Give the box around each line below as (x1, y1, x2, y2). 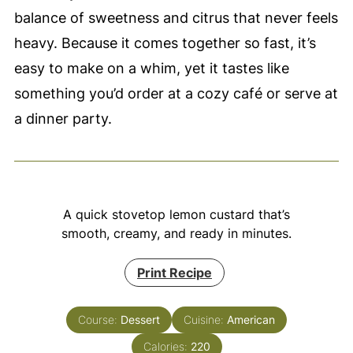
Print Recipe (137, 264, 212, 281)
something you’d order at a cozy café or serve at (13, 84, 338, 102)
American (227, 312, 275, 326)
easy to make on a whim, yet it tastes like (13, 59, 289, 76)
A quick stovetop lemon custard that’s (63, 206, 290, 222)
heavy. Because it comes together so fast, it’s (13, 34, 316, 51)
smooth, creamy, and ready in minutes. (61, 225, 292, 241)
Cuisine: (184, 312, 227, 326)
